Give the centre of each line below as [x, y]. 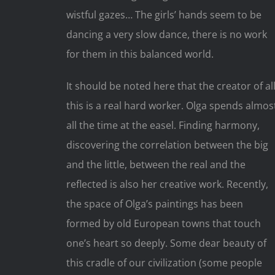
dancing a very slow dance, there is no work [166, 35]
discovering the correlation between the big [167, 145]
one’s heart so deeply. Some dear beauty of [166, 243]
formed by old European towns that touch [163, 224]
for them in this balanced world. [140, 54]
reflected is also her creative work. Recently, [167, 184]
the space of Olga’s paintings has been [154, 204]
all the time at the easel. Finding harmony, [163, 126]
